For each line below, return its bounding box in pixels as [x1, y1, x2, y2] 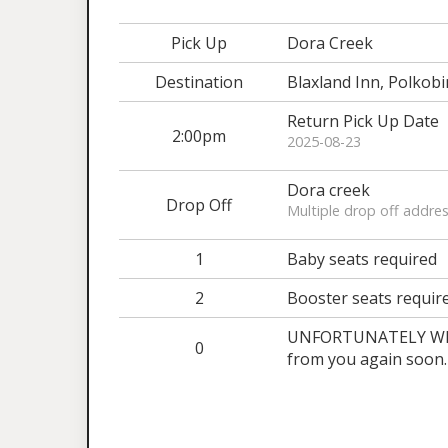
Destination [155, 71, 243, 93]
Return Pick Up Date [287, 110, 439, 132]
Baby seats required [287, 248, 437, 270]
